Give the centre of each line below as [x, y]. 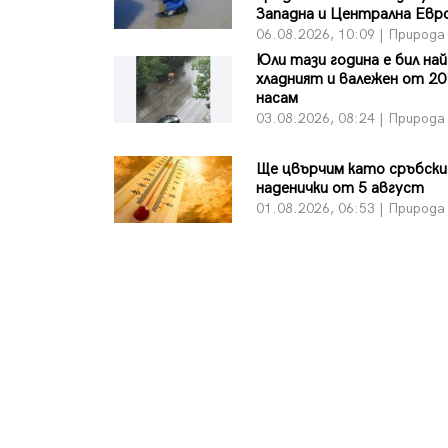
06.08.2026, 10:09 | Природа [351, 34]
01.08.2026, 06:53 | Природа [351, 209]
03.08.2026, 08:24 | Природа [351, 118]
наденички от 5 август [340, 189]
